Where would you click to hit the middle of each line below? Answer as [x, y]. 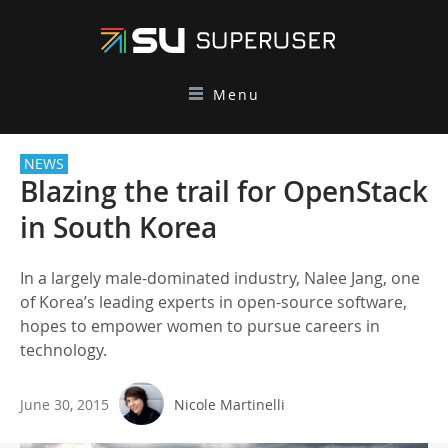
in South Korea [118, 227]
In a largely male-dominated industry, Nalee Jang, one [220, 278]
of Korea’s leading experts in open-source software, [213, 302]
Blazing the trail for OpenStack [224, 191]
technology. [63, 350]
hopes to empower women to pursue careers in [200, 326]
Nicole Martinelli [229, 404]
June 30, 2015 [64, 404]
